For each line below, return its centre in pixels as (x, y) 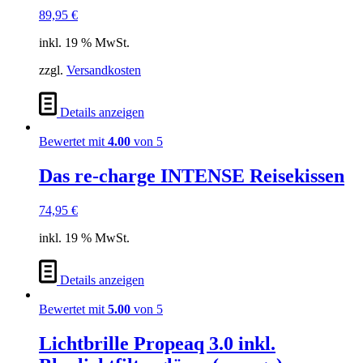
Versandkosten (104, 70)
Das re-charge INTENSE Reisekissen (192, 176)
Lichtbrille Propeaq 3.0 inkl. (157, 343)
